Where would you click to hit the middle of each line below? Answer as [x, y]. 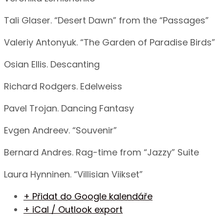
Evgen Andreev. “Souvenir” [60, 131]
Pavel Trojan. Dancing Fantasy [70, 109]
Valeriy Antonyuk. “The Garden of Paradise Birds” [111, 43]
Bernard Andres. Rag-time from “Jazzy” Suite [101, 153]
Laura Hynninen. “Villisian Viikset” [73, 175]
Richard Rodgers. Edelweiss [64, 87]
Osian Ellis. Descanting [52, 65]
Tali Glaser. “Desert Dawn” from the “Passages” [106, 21]
